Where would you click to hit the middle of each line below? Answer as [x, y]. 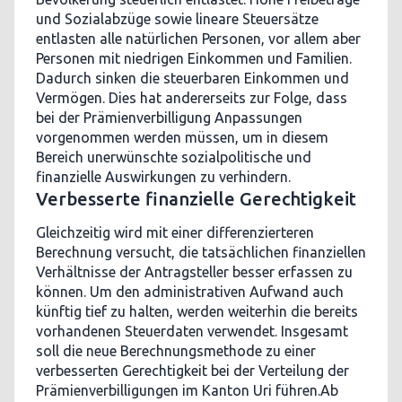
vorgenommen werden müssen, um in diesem [182, 137]
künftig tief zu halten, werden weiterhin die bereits [197, 311]
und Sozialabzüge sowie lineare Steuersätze [177, 19]
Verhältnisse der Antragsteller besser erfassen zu [194, 272]
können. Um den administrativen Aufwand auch [190, 292]
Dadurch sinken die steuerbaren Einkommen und [192, 78]
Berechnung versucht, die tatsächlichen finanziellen [201, 252]
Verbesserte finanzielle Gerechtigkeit [196, 199]
